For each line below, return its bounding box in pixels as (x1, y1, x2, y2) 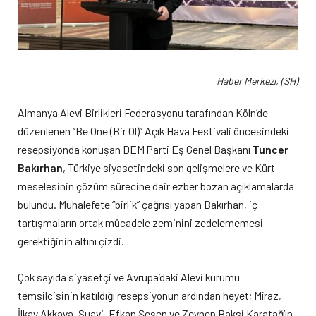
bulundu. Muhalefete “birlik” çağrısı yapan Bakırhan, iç (18, 197, 257, 212)
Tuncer (253, 142, 288, 157)
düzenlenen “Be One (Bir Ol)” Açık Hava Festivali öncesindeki (18, 124, 289, 138)
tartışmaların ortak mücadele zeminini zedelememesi (18, 216, 263, 230)
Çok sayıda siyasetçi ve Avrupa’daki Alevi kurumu (18, 269, 240, 284)
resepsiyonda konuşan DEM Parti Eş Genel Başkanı (18, 142, 253, 157)
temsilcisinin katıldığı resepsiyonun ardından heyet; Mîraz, (18, 288, 281, 302)
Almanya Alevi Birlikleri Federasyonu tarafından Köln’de (18, 106, 268, 120)
